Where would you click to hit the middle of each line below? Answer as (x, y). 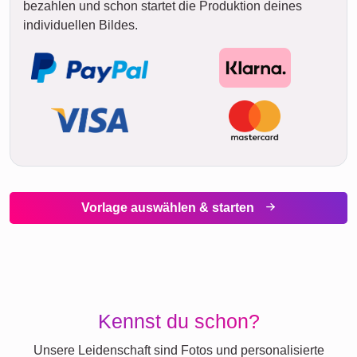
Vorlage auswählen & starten (169, 208)
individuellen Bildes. (80, 25)
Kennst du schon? (178, 321)
